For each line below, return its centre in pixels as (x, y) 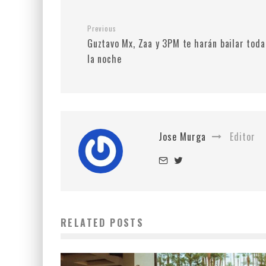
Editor (241, 137)
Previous (102, 28)
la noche (104, 59)
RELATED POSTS (102, 223)
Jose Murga (182, 137)
